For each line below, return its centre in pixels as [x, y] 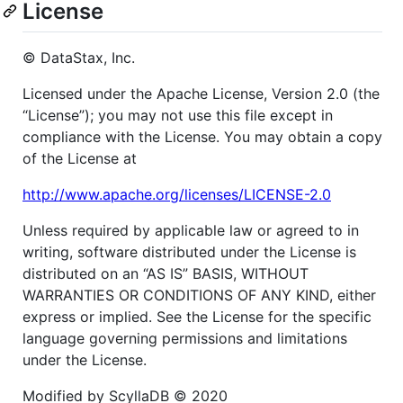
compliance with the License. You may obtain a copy [202, 137]
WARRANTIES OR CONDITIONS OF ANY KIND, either [199, 296]
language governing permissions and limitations [185, 339]
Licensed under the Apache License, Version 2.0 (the [201, 94]
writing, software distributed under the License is [189, 252]
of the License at [80, 159]
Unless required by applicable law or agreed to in [191, 231]
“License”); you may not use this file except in [178, 116]
